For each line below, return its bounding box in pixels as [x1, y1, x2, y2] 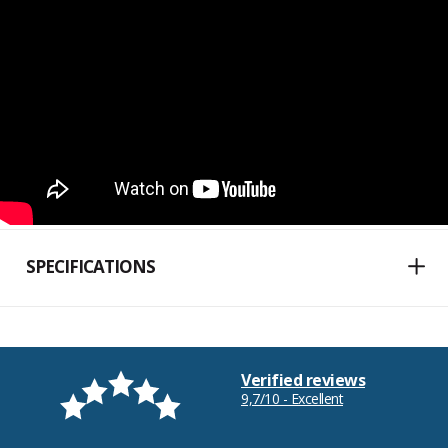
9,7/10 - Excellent [241, 389, 343, 409]
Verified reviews [241, 369, 365, 392]
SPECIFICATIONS [26, 255, 155, 279]
